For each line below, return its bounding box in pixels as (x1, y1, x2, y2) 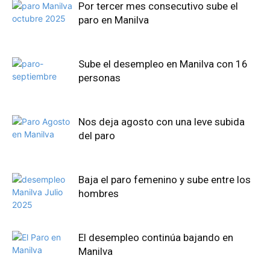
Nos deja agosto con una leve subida (78, 116, 245, 128)
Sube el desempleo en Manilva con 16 (78, 58, 248, 71)
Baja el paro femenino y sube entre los (78, 174, 251, 186)
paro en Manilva (78, 14, 149, 27)
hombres (78, 187, 119, 200)
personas (78, 72, 121, 84)
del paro (78, 130, 115, 142)
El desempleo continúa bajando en (78, 231, 233, 244)
